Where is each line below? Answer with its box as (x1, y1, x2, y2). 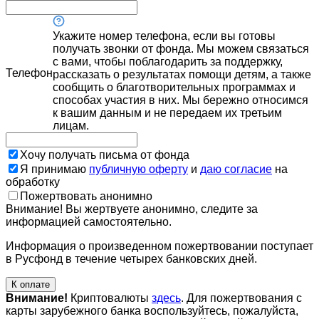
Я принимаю (20, 162, 89, 175)
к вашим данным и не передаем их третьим (53, 106, 282, 119)
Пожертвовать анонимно (20, 189, 152, 202)
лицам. (53, 119, 89, 132)
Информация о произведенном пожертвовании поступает (6, 239, 313, 252)
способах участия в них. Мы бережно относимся (53, 93, 308, 106)
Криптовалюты (68, 291, 152, 304)
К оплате (11, 278, 50, 290)
